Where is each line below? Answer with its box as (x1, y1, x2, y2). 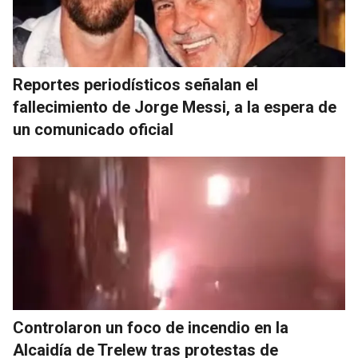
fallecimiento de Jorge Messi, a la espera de (13, 97, 336, 117)
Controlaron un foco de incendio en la (13, 318, 288, 338)
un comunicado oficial (13, 120, 173, 140)
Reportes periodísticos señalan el (13, 75, 258, 95)
